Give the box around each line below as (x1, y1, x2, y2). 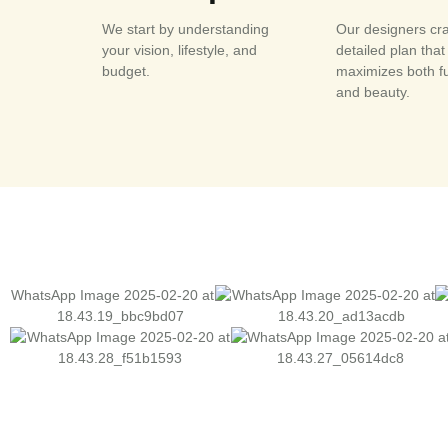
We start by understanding (102, 20, 269, 37)
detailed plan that (336, 41, 445, 58)
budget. (102, 62, 150, 79)
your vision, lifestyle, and (102, 41, 257, 58)
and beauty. (336, 83, 410, 100)
